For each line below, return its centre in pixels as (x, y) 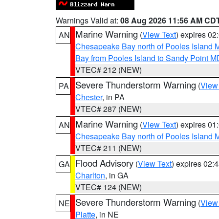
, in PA (113, 97)
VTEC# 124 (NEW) (109, 187)
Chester (89, 97)
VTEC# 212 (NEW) (109, 70)
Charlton (90, 175)
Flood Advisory (104, 163)
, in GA (117, 175)
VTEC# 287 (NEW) (109, 109)
